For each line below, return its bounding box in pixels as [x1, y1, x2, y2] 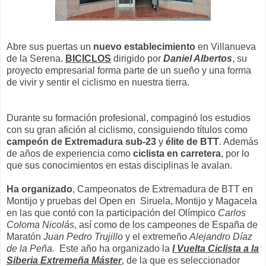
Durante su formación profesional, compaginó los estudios [7, 112, 251, 123]
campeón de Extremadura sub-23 [7, 136, 156, 147]
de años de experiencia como [7, 148, 133, 159]
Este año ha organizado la [55, 243, 172, 254]
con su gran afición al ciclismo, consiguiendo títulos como [7, 124, 248, 135]
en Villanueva [195, 41, 256, 52]
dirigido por [111, 53, 161, 64]
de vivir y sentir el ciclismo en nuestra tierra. [7, 77, 189, 87]
